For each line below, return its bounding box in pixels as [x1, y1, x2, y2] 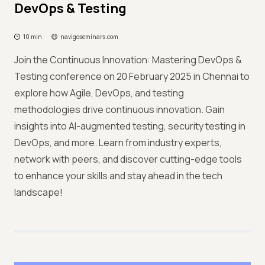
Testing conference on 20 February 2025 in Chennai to [14, 70, 250, 83]
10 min [23, 33, 42, 41]
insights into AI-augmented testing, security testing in [14, 119, 245, 132]
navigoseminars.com [60, 33, 118, 41]
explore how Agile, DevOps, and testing [14, 86, 184, 99]
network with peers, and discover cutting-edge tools [14, 153, 242, 166]
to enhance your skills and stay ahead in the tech [14, 169, 222, 182]
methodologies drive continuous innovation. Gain [14, 103, 225, 116]
